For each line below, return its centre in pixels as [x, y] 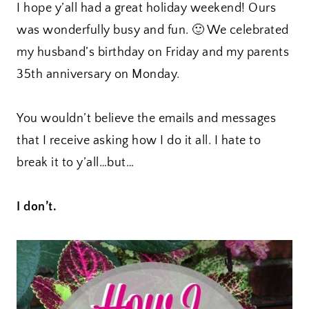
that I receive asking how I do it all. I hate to [139, 141]
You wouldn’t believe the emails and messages [146, 119]
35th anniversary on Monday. [98, 75]
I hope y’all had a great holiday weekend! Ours [146, 9]
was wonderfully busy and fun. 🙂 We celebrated [153, 31]
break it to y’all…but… [75, 163]
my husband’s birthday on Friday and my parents [153, 53]
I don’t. [37, 207]
